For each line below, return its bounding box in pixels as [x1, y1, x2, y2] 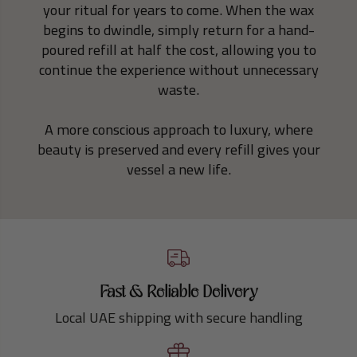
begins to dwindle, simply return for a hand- [42, 16, 315, 44]
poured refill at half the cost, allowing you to [41, 36, 316, 64]
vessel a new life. [126, 155, 231, 183]
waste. [158, 76, 199, 104]
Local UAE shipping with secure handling [54, 304, 303, 331]
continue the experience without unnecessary [38, 56, 319, 84]
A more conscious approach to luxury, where [44, 116, 313, 143]
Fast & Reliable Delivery [99, 280, 258, 304]
